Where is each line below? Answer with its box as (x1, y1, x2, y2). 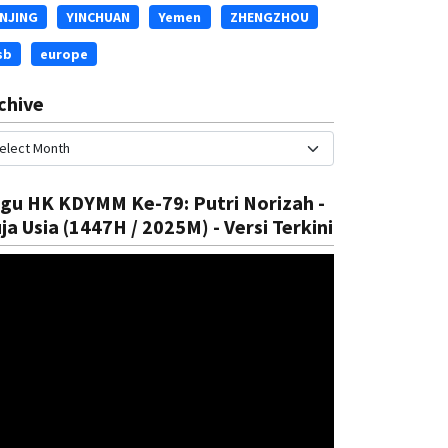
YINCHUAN (66, 8, 131, 26)
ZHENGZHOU (229, 8, 309, 26)
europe (40, 45, 89, 63)
